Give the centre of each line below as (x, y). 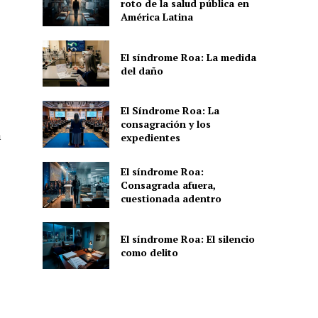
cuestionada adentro (171, 198)
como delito (149, 252)
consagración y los (165, 124)
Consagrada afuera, (168, 185)
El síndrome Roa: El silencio (187, 238)
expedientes (150, 138)
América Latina (157, 16)
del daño (142, 70)
